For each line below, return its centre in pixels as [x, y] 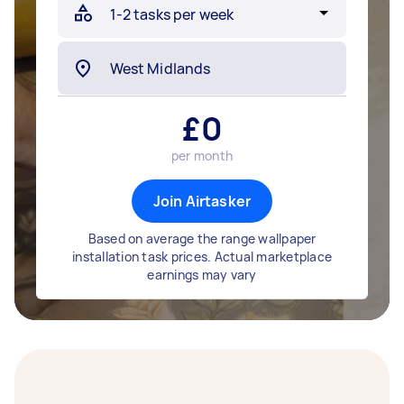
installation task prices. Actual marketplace [202, 257]
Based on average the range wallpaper [202, 239]
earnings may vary [202, 275]
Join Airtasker [202, 201]
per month [202, 156]
